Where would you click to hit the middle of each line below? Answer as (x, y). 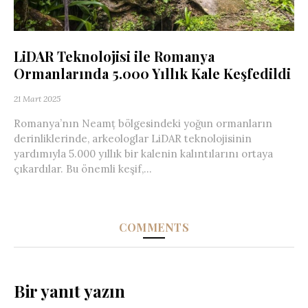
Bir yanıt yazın (69, 290)
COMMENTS (154, 227)
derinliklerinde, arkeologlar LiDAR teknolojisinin (133, 138)
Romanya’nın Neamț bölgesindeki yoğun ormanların (143, 123)
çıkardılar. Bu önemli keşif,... (83, 168)
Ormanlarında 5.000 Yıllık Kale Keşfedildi (152, 73)
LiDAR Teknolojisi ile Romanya (114, 56)
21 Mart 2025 (37, 98)
